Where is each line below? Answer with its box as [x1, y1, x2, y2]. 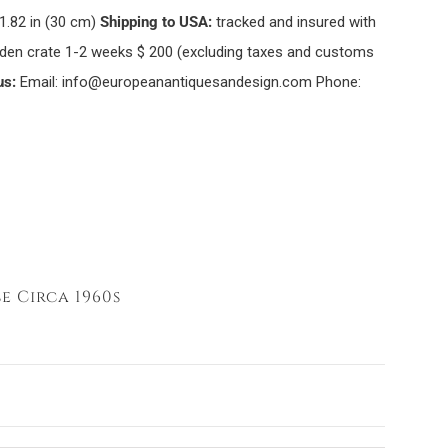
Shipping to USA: [99, 13, 212, 31]
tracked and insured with [211, 13, 376, 31]
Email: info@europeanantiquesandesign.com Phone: [15, 73, 361, 91]
